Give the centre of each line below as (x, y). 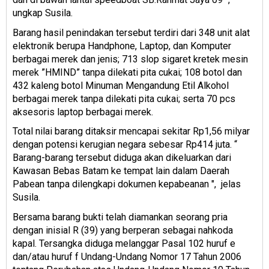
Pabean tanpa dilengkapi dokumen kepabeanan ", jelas (127, 184)
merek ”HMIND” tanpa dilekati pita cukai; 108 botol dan (127, 72)
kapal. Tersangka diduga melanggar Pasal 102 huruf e (124, 243)
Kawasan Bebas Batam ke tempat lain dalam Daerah (121, 171)
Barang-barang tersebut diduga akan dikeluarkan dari (122, 158)
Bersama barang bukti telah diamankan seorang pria (120, 217)
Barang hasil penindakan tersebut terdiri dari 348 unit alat (131, 32)
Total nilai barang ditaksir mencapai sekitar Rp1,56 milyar (131, 131)
